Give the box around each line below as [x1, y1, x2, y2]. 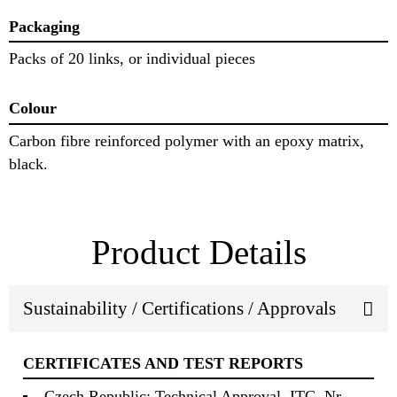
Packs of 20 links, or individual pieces [9, 50, 255, 68]
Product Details [90, 232, 307, 271]
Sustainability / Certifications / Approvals [23, 298, 336, 320]
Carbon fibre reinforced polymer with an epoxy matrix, [9, 131, 364, 150]
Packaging [9, 17, 80, 35]
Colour [9, 99, 57, 118]
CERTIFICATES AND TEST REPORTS [23, 354, 303, 373]
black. [9, 154, 48, 173]
